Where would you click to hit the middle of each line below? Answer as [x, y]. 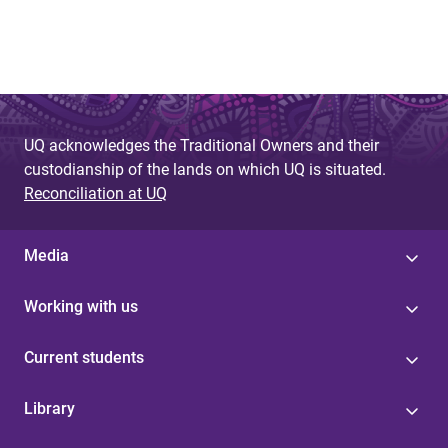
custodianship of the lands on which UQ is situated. [205, 169]
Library [49, 408]
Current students [84, 357]
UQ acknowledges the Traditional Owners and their [201, 145]
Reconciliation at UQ [95, 193]
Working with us [81, 306]
